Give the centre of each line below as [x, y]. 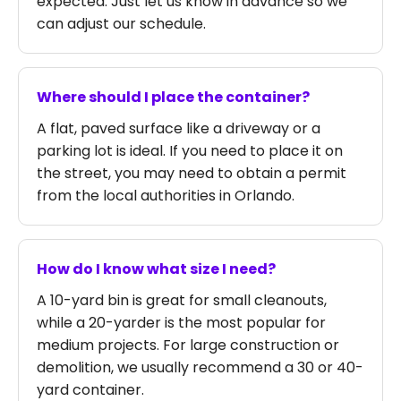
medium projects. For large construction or [188, 345]
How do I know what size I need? [156, 269]
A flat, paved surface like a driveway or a [179, 128]
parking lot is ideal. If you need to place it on [190, 151]
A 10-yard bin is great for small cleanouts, [182, 300]
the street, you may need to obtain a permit [192, 173]
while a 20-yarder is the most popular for [181, 323]
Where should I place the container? [173, 97]
